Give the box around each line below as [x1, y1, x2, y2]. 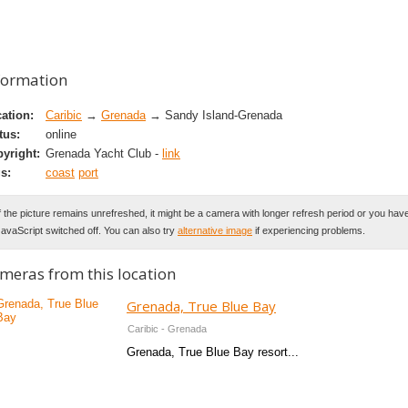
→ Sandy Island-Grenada [146, 108, 282, 123]
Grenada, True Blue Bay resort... [127, 345, 299, 360]
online [46, 127, 76, 142]
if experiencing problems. [252, 225, 365, 237]
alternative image [178, 225, 252, 237]
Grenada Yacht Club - [46, 147, 162, 161]
